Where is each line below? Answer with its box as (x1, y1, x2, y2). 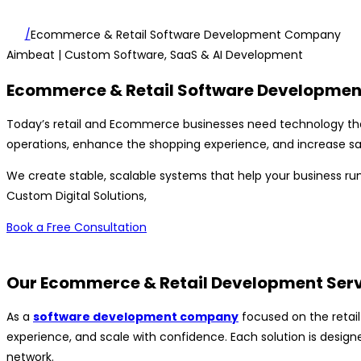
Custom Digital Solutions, (6, 188, 150, 205)
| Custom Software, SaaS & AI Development (55, 47, 303, 64)
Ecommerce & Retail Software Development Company (30, 27, 341, 44)
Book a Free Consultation (6, 219, 147, 236)
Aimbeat (6, 47, 55, 64)
